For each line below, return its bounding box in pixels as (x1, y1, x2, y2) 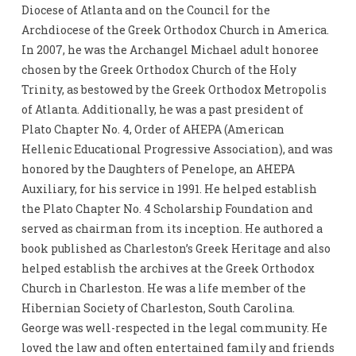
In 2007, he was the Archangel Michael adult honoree (21, 42, 319, 58)
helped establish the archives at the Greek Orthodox (21, 261, 315, 277)
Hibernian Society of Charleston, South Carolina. (21, 300, 295, 316)
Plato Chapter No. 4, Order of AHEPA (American (21, 122, 284, 137)
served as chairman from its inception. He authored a (21, 221, 323, 237)
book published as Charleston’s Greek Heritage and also (21, 241, 331, 257)
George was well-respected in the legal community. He (21, 320, 327, 336)
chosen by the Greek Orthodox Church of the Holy (21, 62, 296, 78)
